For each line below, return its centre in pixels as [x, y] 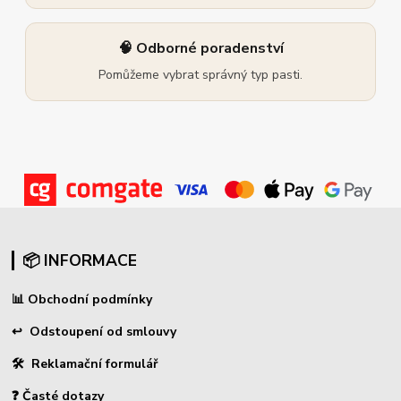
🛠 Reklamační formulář [85, 363]
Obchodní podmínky [89, 299]
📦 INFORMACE [79, 260]
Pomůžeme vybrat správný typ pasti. [200, 75]
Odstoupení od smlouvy [103, 331]
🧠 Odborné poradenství [200, 49]
